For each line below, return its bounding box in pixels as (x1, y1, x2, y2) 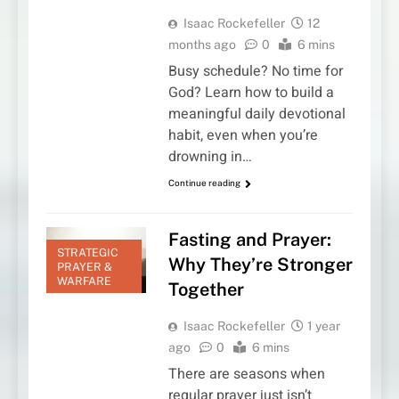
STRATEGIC (57, 246, 118, 260)
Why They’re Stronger (167, 253, 353, 275)
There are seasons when (167, 362, 325, 385)
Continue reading (167, 177, 240, 189)
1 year (306, 318, 340, 333)
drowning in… (167, 146, 252, 168)
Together (167, 278, 244, 300)
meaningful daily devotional (167, 103, 346, 126)
